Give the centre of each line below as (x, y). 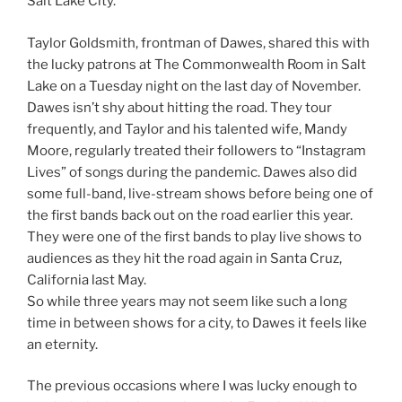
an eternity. (64, 344)
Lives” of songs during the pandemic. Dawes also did (192, 172)
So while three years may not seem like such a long (187, 301)
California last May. (87, 280)
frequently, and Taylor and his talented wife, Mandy (187, 129)
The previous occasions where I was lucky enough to (192, 386)
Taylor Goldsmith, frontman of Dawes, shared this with (198, 43)
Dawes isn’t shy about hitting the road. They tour (179, 107)
